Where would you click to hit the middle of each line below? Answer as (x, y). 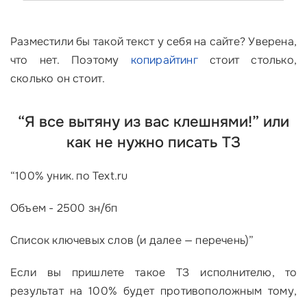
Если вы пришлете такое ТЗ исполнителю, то (153, 273)
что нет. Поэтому (71, 60)
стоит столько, (247, 60)
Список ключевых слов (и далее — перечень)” (132, 241)
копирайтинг (164, 60)
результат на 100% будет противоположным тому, (153, 291)
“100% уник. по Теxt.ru (69, 176)
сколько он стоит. (58, 79)
